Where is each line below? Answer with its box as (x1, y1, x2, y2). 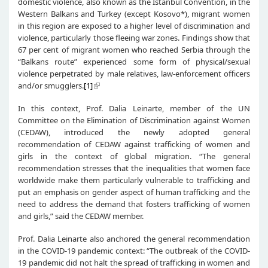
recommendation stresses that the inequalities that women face (18, 162, 250, 173)
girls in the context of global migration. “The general (18, 150, 250, 162)
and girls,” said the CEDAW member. (18, 210, 144, 221)
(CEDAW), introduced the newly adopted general (18, 126, 250, 138)
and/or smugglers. (18, 80, 84, 91)
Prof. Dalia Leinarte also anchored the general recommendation (18, 233, 250, 244)
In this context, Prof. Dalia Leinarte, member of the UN (18, 102, 250, 114)
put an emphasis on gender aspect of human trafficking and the (18, 186, 250, 197)
